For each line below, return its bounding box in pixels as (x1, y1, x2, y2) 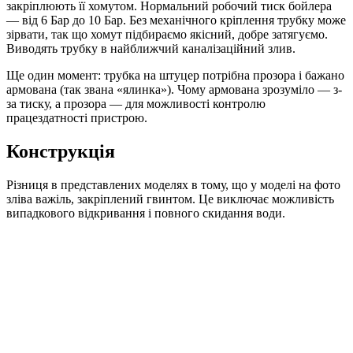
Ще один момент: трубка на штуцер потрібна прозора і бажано (6, 69, 344, 83)
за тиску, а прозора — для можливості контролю (6, 97, 266, 111)
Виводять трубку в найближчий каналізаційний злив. (6, 42, 295, 56)
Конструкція (6, 141, 115, 162)
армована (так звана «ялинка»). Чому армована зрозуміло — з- (6, 83, 342, 97)
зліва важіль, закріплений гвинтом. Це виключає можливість (6, 192, 334, 206)
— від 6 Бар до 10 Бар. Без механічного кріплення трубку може (6, 13, 346, 28)
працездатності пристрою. (6, 111, 147, 125)
